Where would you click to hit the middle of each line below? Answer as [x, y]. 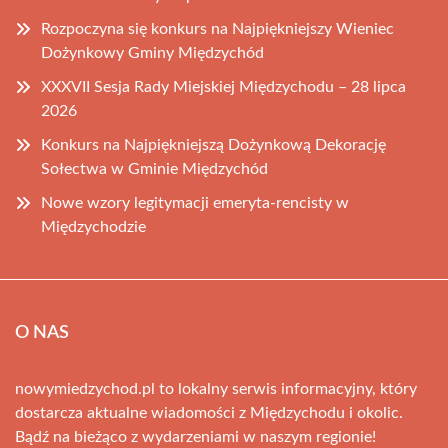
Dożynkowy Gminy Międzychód [152, 53]
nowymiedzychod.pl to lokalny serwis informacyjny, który [216, 389]
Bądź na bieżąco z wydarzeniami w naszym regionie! [195, 437]
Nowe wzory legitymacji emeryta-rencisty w [195, 203]
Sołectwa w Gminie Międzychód [154, 169]
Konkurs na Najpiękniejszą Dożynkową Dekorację [213, 145]
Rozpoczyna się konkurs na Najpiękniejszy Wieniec [217, 29]
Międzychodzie [93, 227]
